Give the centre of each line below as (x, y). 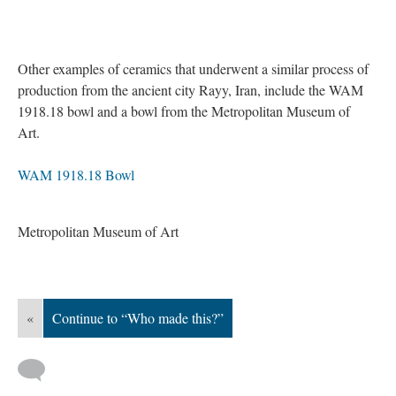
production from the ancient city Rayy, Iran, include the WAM (190, 90)
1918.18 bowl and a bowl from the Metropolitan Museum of (184, 111)
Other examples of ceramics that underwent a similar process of (193, 69)
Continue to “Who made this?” (138, 318)
